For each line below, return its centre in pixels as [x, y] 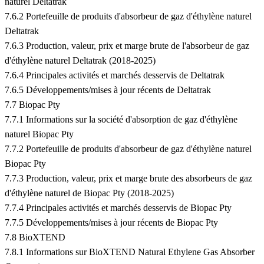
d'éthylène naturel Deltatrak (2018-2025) [80, 61]
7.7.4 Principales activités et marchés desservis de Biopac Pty [118, 208]
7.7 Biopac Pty [32, 105]
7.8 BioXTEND [35, 237]
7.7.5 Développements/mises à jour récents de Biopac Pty [111, 223]
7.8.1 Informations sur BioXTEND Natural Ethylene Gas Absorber [130, 252]
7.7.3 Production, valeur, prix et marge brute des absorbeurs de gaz [128, 179]
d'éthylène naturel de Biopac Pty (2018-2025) [89, 193]
